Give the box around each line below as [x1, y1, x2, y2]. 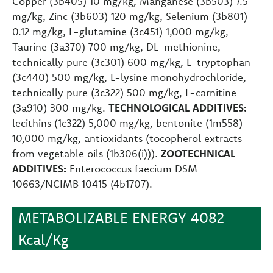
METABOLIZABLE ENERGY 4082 [18, 208, 224, 227]
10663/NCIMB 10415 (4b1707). [12, 177, 152, 190]
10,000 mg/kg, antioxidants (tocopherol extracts [12, 131, 242, 144]
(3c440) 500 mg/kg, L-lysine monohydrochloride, [12, 70, 246, 83]
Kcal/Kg [18, 230, 68, 249]
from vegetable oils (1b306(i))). [12, 146, 161, 160]
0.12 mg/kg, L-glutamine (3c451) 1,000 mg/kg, [12, 24, 229, 38]
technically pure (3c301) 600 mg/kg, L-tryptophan [12, 55, 250, 68]
